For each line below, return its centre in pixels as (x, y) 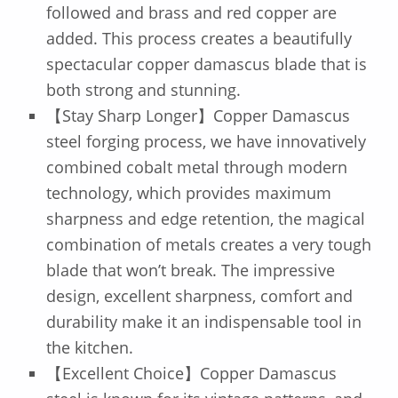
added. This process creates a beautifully (199, 39)
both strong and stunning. (143, 90)
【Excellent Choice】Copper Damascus (191, 374)
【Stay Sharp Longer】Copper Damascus (198, 116)
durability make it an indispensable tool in (203, 322)
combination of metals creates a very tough (208, 245)
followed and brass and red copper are (191, 13)
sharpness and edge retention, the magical (205, 219)
